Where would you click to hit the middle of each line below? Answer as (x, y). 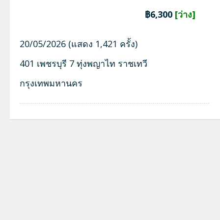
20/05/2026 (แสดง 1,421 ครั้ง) (79, 44)
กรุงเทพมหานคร (51, 83)
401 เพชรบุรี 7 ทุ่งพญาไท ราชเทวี (83, 63)
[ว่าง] (185, 14)
